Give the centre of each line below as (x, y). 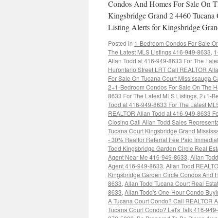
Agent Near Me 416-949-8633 (148, 157)
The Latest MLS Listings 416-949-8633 (159, 52)
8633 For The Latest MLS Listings (152, 96)
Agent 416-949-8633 (136, 166)
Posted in (120, 43)
